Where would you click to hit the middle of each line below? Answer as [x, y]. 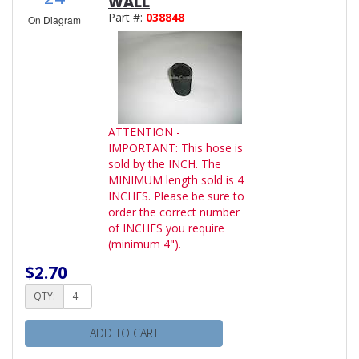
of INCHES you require [166, 228]
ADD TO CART [124, 333]
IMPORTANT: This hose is [175, 147]
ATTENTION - [144, 131]
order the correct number [174, 212]
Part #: [127, 17]
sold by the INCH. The [165, 163]
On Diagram [54, 19]
